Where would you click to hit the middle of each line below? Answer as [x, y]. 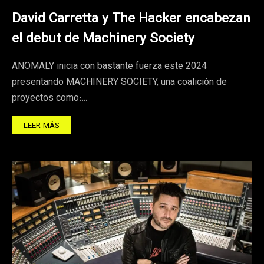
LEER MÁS [42, 126]
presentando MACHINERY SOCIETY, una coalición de [119, 82]
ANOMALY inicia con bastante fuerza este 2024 [109, 67]
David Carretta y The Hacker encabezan [131, 19]
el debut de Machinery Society [103, 39]
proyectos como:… [50, 98]
